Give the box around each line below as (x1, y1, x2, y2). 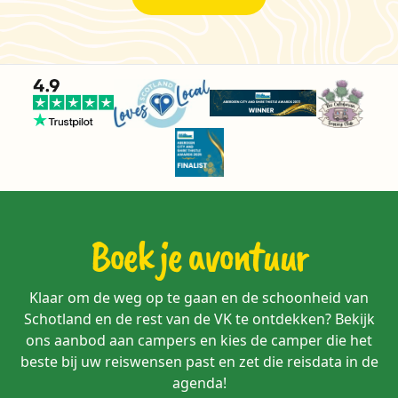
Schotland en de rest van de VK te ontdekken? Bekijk (23, 308, 375, 329)
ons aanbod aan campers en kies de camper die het (26, 330, 372, 350)
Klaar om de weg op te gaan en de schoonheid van (29, 287, 369, 307)
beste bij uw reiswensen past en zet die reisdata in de (20, 351, 378, 371)
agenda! (171, 372, 227, 393)
